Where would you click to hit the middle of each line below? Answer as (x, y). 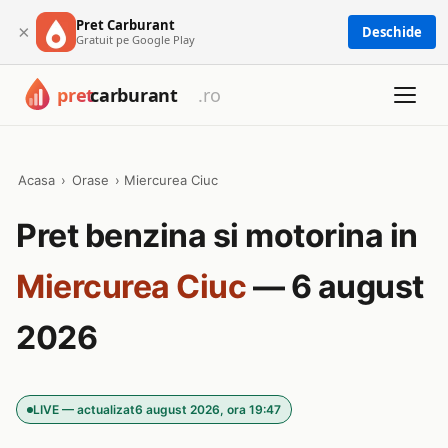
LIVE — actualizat (84, 409)
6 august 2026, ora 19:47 (208, 409)
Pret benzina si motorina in (217, 235)
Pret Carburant (125, 24)
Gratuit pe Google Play (135, 39)
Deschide (392, 32)
